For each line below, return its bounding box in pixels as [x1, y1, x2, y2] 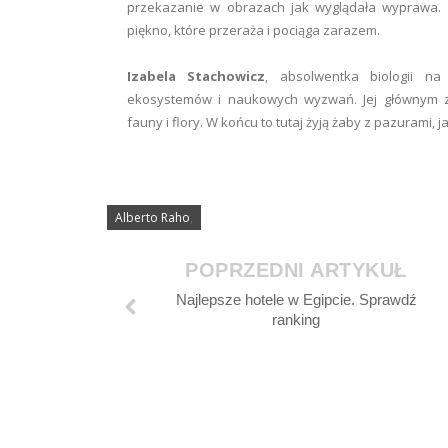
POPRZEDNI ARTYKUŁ [185, 259, 407, 282]
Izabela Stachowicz [127, 67, 266, 86]
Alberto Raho [115, 209, 190, 227]
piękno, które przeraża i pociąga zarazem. [127, 21, 380, 40]
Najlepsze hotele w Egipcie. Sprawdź [175, 291, 417, 309]
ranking [272, 311, 321, 329]
